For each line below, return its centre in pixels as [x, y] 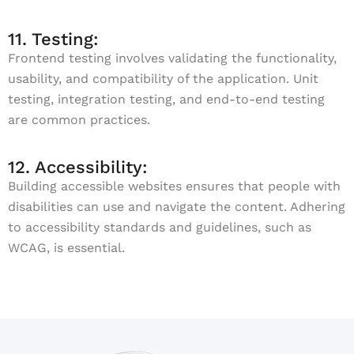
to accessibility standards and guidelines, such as [160, 227]
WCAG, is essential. [66, 248]
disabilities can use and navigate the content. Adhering [177, 207]
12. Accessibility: [78, 167]
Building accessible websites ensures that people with [174, 186]
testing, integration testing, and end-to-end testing [166, 99]
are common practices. [79, 120]
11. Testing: [53, 39]
